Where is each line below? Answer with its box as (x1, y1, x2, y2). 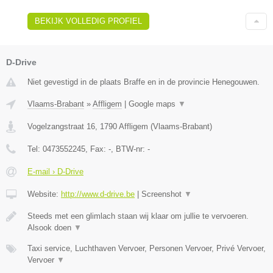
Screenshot (141, 189, 184, 199)
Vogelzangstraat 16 (27, 121, 95, 131)
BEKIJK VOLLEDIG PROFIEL (35, 16, 142, 26)
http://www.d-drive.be (61, 189, 135, 199)
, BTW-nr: (111, 144, 147, 154)
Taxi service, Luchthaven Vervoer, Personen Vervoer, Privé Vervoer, (27, 243, 266, 253)
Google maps (129, 99, 178, 108)
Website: (27, 189, 61, 199)
